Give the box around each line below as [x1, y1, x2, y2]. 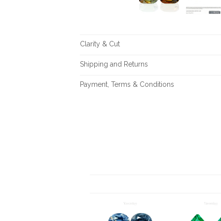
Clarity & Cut [79, 40, 120, 48]
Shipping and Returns [79, 60, 148, 69]
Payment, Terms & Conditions [79, 80, 174, 89]
